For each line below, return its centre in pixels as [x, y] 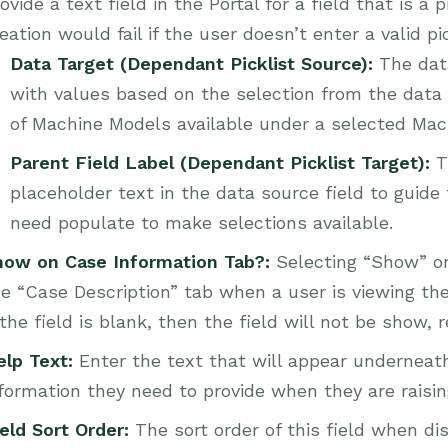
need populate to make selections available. [201, 222]
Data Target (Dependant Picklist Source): [191, 63]
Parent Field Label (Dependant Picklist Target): [223, 162]
